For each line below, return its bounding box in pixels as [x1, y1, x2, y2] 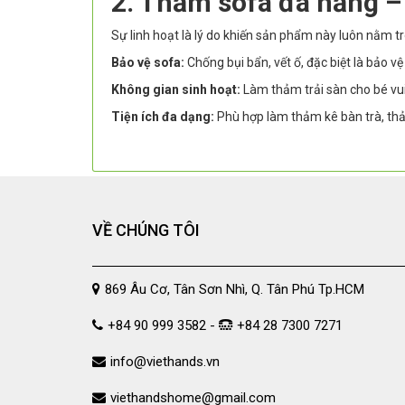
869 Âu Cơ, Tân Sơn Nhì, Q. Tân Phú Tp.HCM [105, 281, 364, 298]
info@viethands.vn [110, 353, 220, 371]
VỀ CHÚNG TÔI [92, 221, 200, 240]
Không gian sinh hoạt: [111, 82, 240, 98]
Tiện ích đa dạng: [111, 109, 214, 125]
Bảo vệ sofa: [111, 55, 184, 71]
